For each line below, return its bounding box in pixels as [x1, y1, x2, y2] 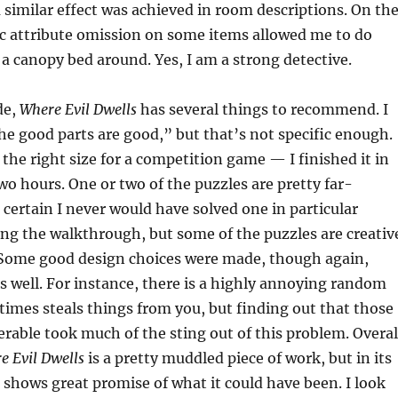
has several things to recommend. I [136, 100, 388, 118]
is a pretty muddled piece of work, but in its [84, 349, 392, 367]
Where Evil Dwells [19, 100, 137, 118]
